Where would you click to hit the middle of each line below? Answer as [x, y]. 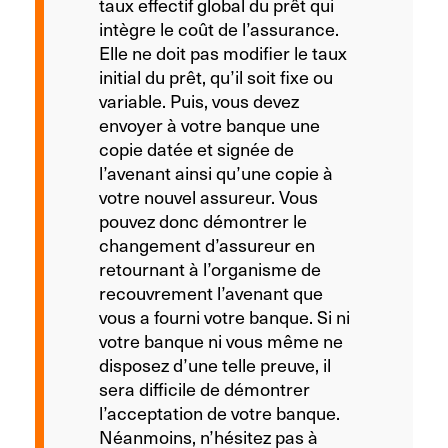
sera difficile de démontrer [204, 388]
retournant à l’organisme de [210, 268]
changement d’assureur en [207, 244]
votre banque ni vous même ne [221, 340]
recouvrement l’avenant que [211, 292]
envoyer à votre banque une [209, 124]
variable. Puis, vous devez [199, 100]
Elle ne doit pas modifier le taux [223, 52]
